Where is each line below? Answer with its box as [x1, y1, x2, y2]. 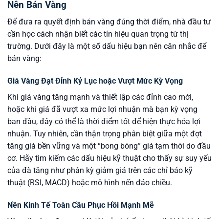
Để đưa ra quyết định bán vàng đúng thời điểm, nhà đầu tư [7, 17, 211, 26]
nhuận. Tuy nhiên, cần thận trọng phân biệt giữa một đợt [7, 129, 202, 138]
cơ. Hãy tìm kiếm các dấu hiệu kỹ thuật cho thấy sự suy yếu [7, 153, 212, 163]
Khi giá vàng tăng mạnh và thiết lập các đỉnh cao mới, [7, 92, 193, 102]
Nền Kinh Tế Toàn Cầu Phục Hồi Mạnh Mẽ [7, 200, 154, 210]
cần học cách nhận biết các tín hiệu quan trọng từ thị [7, 29, 189, 39]
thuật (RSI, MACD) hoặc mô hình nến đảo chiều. [7, 177, 172, 187]
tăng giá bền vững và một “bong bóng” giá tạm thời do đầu [7, 141, 211, 151]
